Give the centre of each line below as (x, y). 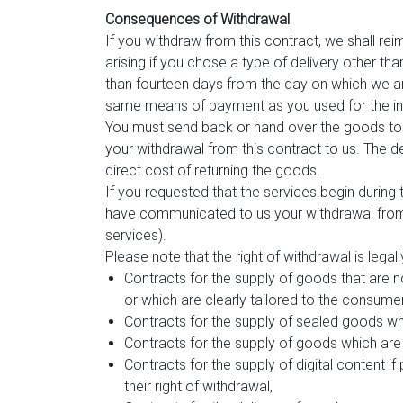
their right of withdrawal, (198, 387)
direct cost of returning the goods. (213, 171)
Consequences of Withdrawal (197, 20)
